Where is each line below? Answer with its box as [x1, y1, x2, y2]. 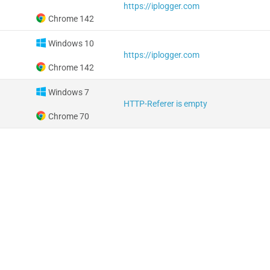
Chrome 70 [48, 111, 89, 121]
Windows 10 [48, 39, 94, 48]
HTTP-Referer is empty [123, 99, 207, 108]
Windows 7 [48, 87, 89, 97]
